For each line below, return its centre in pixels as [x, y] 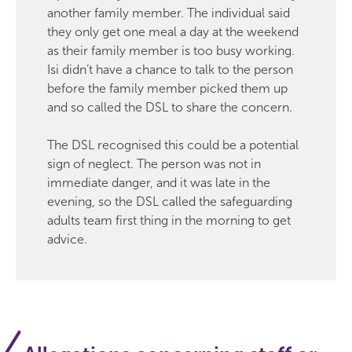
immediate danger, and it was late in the [159, 183]
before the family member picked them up [167, 88]
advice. [67, 239]
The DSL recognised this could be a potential [173, 145]
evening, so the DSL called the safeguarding [170, 202]
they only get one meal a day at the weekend [173, 32]
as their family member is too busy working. [171, 51]
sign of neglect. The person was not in [154, 164]
